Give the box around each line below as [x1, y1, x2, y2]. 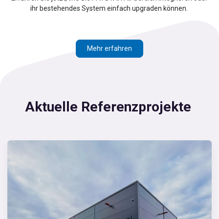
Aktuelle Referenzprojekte [24, 98, 195, 115]
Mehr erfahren [87, 44, 132, 52]
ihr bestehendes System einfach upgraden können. [30, 4, 189, 12]
